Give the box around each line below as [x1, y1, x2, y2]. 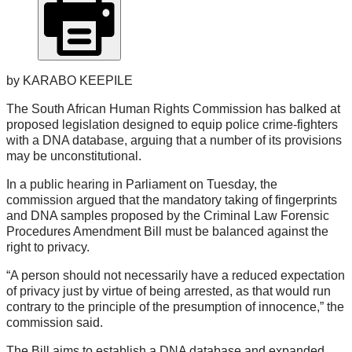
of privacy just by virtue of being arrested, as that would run [6, 284, 331, 299]
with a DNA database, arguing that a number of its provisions [6, 134, 342, 148]
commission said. [6, 316, 103, 330]
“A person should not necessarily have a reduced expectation [6, 269, 345, 283]
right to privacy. [6, 240, 90, 255]
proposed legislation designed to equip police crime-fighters [6, 118, 338, 132]
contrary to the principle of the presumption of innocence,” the [6, 300, 344, 314]
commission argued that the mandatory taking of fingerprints [6, 193, 337, 207]
